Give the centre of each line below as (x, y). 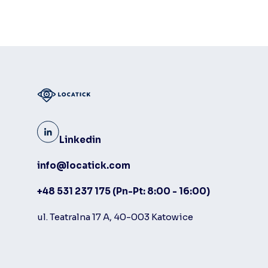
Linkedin (80, 140)
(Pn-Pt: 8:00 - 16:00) (161, 191)
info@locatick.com (84, 166)
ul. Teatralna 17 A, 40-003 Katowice (115, 217)
